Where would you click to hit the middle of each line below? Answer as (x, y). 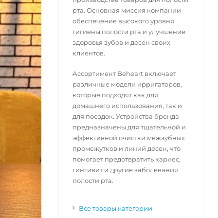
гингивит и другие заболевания (125, 170)
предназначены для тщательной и (129, 127)
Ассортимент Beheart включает (124, 74)
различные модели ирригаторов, (127, 84)
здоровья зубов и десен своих (121, 43)
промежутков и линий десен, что (126, 149)
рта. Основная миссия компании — (130, 10)
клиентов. (89, 53)
